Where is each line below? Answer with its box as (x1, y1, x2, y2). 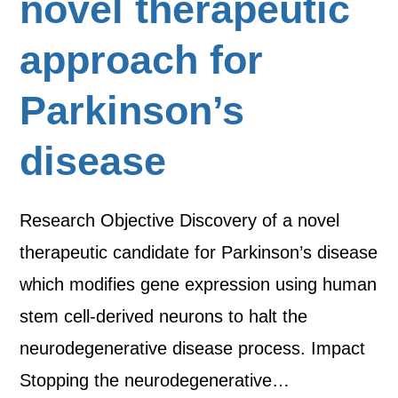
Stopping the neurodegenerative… (20, 370, 291, 390)
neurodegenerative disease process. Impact (20, 338, 366, 358)
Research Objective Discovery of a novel (20, 211, 340, 230)
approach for (20, 37, 264, 83)
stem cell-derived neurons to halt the (20, 306, 308, 326)
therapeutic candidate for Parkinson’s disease (20, 243, 378, 262)
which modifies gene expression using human (20, 275, 378, 294)
